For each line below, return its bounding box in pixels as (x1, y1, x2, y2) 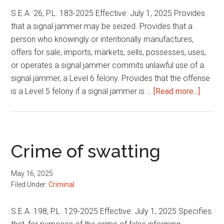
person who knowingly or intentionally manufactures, (11, 34, 194, 44)
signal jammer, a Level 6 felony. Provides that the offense (11, 73, 210, 83)
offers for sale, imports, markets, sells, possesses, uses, (11, 47, 206, 57)
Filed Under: (11, 180, 49, 188)
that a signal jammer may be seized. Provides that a (11, 21, 193, 31)
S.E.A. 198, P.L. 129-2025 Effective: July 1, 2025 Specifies (11, 206, 212, 216)
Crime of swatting (11, 140, 161, 161)
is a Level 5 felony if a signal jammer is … (11, 86, 154, 96)
